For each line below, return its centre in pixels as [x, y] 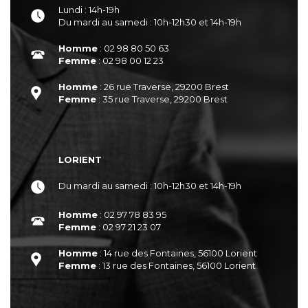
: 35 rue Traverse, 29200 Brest [162, 99]
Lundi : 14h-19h [89, 9]
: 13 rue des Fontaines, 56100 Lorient [176, 265]
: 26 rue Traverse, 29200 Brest [163, 86]
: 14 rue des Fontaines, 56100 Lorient [177, 253]
